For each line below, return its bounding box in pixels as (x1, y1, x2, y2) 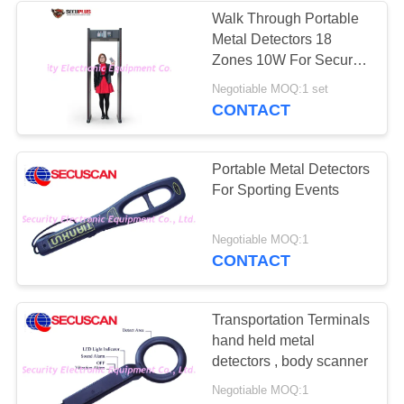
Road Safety (53, 67, 233, 104)
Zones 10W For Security (212, 52, 368, 68)
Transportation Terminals (212, 312, 371, 328)
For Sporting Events (212, 182, 340, 198)
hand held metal (212, 333, 316, 349)
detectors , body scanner (212, 353, 369, 370)
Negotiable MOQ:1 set (212, 82, 329, 96)
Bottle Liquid (53, 261, 233, 298)
